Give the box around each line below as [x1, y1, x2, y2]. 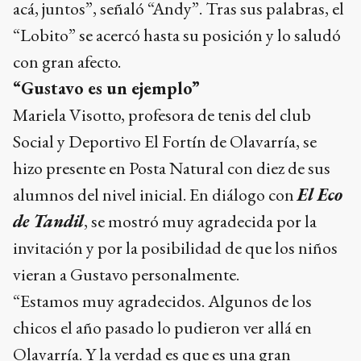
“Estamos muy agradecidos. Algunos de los [13, 288, 312, 313]
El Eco [297, 182, 342, 206]
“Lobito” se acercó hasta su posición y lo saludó [13, 23, 341, 47]
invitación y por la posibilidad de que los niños [13, 235, 338, 259]
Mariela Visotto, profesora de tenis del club [13, 102, 311, 127]
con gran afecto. [13, 49, 121, 73]
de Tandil [13, 209, 84, 233]
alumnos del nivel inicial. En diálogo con [13, 182, 297, 206]
